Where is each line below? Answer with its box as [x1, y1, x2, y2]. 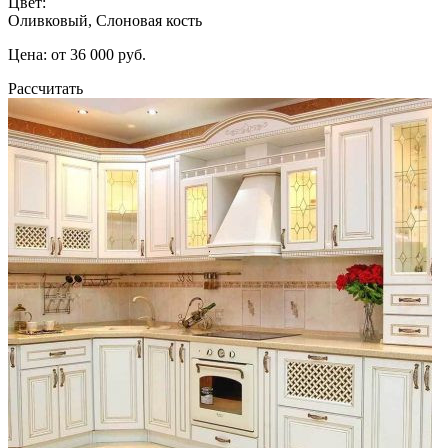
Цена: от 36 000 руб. [8, 45, 146, 63]
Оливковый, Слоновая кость [8, 11, 202, 29]
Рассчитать [8, 79, 83, 97]
